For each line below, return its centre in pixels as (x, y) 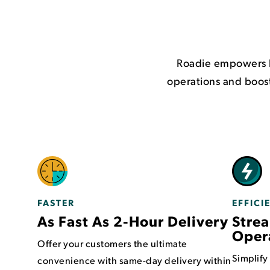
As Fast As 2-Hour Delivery (133, 221)
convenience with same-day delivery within (134, 260)
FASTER (56, 202)
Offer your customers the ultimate (112, 243)
